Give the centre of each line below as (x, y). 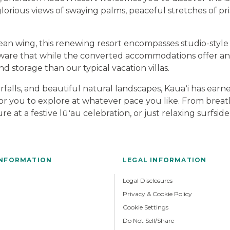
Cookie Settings (146, 207)
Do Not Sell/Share (148, 220)
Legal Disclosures (148, 180)
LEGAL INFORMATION (165, 160)
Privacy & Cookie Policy (157, 194)
